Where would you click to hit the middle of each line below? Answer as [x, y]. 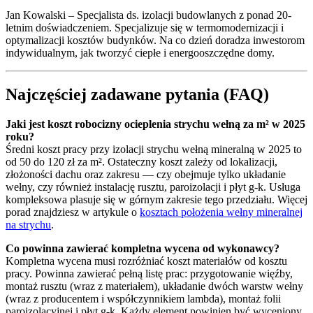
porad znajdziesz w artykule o [73, 212]
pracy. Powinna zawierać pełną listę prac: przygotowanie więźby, [149, 274]
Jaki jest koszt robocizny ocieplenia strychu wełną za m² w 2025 [155, 124]
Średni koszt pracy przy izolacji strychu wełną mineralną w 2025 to [154, 150]
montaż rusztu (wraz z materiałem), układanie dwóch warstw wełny [154, 286]
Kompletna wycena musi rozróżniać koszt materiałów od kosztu [146, 261]
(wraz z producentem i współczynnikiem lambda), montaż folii [143, 299]
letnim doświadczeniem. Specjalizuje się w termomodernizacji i [145, 27]
